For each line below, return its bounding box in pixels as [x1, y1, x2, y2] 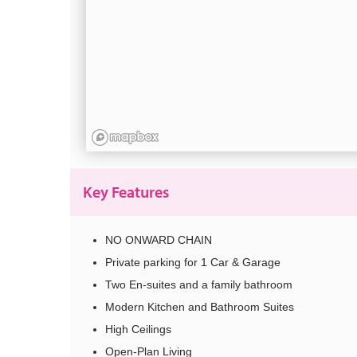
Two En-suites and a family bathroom [105, 278, 292, 292]
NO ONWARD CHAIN [105, 233, 212, 247]
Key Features [83, 182, 169, 202]
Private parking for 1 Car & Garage [105, 256, 280, 269]
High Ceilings [105, 323, 171, 336]
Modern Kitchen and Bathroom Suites [105, 300, 294, 314]
